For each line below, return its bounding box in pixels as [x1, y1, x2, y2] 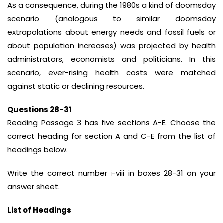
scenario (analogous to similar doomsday [7, 13, 216, 24]
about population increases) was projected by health [7, 40, 216, 51]
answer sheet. [7, 181, 60, 192]
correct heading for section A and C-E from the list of [7, 131, 216, 141]
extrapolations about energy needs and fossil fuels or [7, 27, 216, 37]
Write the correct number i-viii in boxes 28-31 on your [7, 168, 216, 178]
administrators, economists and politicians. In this [7, 54, 216, 64]
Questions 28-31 [7, 104, 72, 114]
